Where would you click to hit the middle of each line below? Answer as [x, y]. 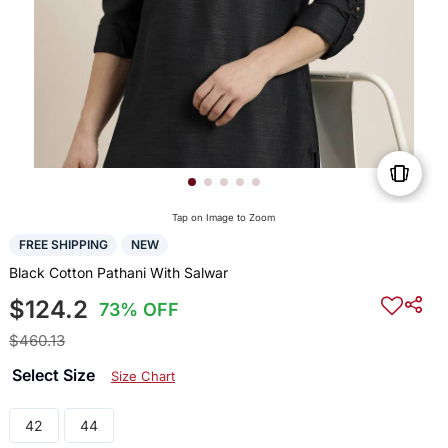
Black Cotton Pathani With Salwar [118, 272]
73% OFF [139, 309]
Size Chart [142, 375]
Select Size [55, 374]
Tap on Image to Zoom [224, 218]
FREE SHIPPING [63, 245]
